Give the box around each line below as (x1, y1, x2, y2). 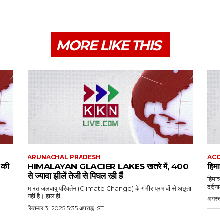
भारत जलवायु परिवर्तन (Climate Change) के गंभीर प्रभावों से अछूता (27, 184, 191, 192)
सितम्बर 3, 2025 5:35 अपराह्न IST (27, 204, 104, 212)
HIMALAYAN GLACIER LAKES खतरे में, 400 (27, 162, 188, 172)
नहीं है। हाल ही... (27, 192, 65, 200)
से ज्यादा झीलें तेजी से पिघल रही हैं (27, 171, 122, 181)
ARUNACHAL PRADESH (27, 153, 101, 161)
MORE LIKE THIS (55, 36, 160, 54)
